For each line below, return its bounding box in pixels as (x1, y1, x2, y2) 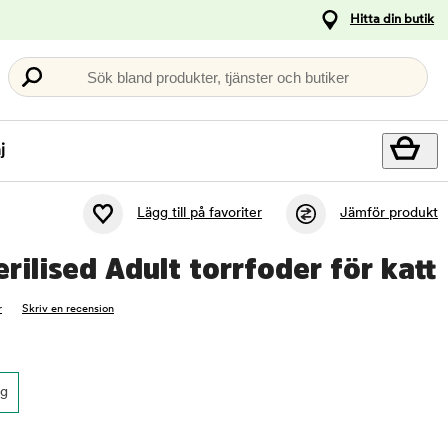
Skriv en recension (22, 304, 114, 315)
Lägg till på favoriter (137, 206, 262, 222)
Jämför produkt (340, 206, 438, 222)
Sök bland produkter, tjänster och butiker (87, 68, 349, 86)
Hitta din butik (350, 13, 434, 26)
